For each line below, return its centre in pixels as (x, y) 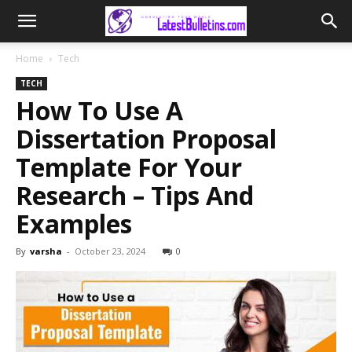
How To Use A (99, 110)
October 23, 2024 (110, 251)
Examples (74, 224)
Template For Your (129, 167)
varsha (46, 251)
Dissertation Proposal (146, 139)
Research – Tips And (135, 195)
